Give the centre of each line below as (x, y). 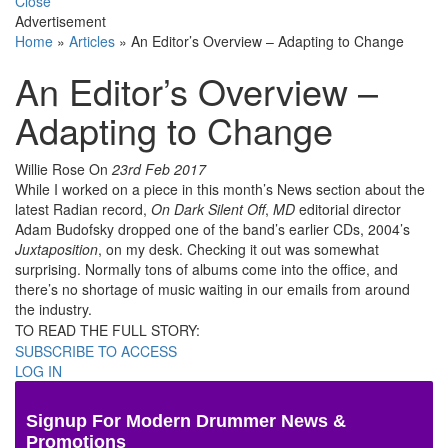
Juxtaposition (56, 249)
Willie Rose (52, 169)
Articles (92, 41)
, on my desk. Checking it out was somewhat (238, 249)
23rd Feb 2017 (159, 169)
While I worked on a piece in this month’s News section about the (220, 189)
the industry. (53, 309)
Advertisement (60, 21)
